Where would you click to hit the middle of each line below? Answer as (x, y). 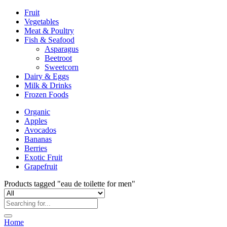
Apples (36, 121)
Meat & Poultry (49, 31)
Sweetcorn (62, 67)
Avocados (40, 130)
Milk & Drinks (48, 85)
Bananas (38, 139)
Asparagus (62, 49)
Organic (37, 112)
